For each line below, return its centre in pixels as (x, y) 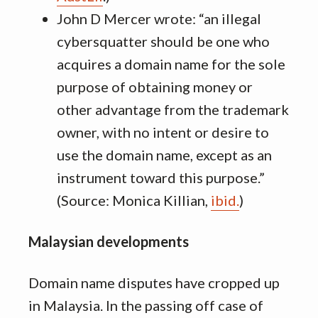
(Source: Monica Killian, (134, 200)
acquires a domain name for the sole (171, 64)
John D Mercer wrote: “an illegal (159, 18)
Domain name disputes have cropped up (154, 283)
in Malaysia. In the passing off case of (146, 305)
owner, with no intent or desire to (163, 132)
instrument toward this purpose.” (161, 177)
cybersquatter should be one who (163, 41)
